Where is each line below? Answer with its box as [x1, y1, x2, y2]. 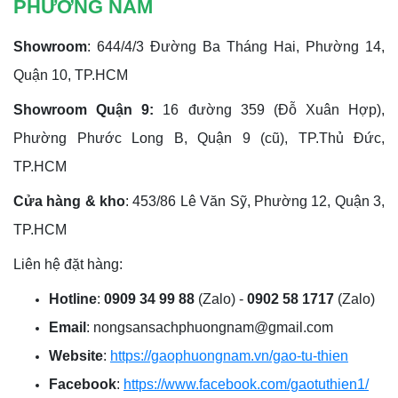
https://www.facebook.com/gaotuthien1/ [123, 377, 369, 393]
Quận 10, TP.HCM [13, 68, 128, 84]
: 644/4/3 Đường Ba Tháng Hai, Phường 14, [87, 39, 385, 55]
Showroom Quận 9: [13, 102, 155, 118]
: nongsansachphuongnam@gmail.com [86, 320, 333, 336]
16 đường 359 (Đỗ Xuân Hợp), [154, 102, 385, 118]
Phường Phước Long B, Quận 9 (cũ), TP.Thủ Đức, [13, 131, 385, 147]
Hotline [49, 291, 97, 307]
